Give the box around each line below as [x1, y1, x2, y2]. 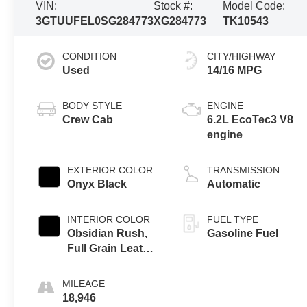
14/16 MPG [207, 64, 262, 76]
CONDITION [62, 50, 117, 62]
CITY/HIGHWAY [207, 50, 276, 62]
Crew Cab [62, 113, 114, 125]
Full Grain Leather [67, 242, 160, 254]
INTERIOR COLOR [67, 213, 151, 225]
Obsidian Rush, [67, 227, 148, 239]
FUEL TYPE [207, 213, 259, 225]
